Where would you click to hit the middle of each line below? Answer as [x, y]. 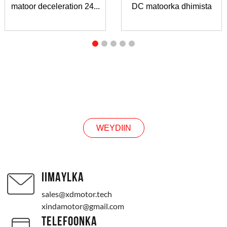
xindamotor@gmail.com [83, 206]
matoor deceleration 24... [55, 7]
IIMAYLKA [63, 178]
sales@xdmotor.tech [77, 194]
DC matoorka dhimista [172, 7]
